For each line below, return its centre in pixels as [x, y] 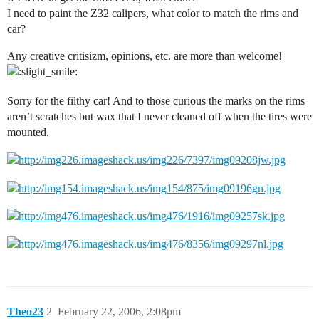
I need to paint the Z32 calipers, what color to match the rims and [153, 13]
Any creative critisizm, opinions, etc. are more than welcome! [145, 56]
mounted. [28, 132]
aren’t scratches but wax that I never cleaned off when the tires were [159, 116]
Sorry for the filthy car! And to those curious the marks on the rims [156, 101]
